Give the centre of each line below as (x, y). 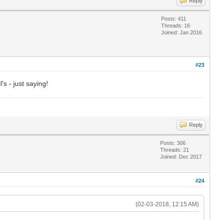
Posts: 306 (173, 143)
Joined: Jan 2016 (181, 32)
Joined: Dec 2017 (181, 156)
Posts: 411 (174, 18)
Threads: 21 (175, 150)
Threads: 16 (176, 25)
